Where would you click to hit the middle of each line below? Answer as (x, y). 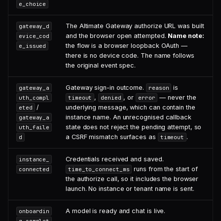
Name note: (186, 36)
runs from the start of (165, 169)
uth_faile (34, 127)
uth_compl (34, 98)
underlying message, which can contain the (130, 107)
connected (34, 169)
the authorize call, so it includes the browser (132, 179)
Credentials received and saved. (115, 159)
